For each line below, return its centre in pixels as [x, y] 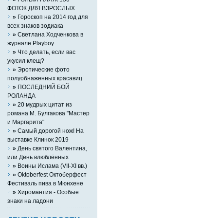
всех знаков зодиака [35, 25]
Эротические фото [43, 69]
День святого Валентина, [52, 148]
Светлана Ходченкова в [50, 34]
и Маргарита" [26, 122]
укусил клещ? [26, 60]
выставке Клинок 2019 [38, 139]
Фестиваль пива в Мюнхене [45, 183]
